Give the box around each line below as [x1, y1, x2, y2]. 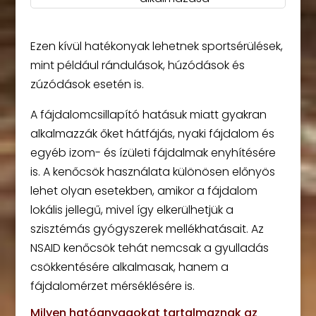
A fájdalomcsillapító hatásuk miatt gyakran [30, 107, 267, 123]
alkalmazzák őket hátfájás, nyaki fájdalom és [30, 126, 274, 142]
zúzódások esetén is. [30, 76, 144, 93]
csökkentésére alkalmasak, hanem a [30, 259, 229, 276]
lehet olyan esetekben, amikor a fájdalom [30, 183, 257, 200]
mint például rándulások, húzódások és [30, 57, 245, 74]
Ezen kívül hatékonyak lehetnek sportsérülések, [30, 38, 283, 55]
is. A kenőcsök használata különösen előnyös [30, 164, 275, 181]
